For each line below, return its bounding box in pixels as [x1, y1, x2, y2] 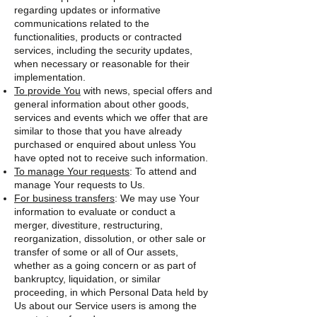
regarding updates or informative [14, 4, 161, 16]
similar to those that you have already [14, 125, 182, 137]
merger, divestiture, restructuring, [14, 219, 163, 231]
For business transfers [14, 192, 115, 204]
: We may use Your [115, 192, 200, 204]
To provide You [14, 85, 81, 96]
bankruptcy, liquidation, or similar [14, 273, 161, 284]
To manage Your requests [14, 166, 129, 177]
